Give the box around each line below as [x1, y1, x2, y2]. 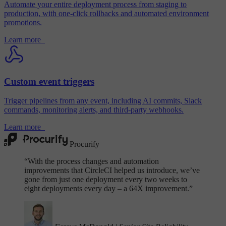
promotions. [4, 18, 42, 27]
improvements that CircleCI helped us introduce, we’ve [24, 166, 200, 175]
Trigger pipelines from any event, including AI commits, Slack [4, 96, 202, 105]
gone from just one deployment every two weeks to [24, 175, 187, 184]
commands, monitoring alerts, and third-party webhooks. [4, 105, 184, 115]
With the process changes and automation [28, 157, 159, 166]
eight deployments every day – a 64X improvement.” [24, 184, 193, 193]
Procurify [70, 140, 99, 149]
